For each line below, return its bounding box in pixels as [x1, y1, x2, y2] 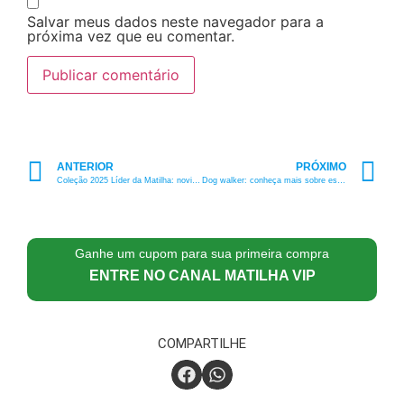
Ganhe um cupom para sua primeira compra [75, 245, 329, 261]
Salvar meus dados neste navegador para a [27, 12, 324, 31]
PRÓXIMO [296, 160, 346, 173]
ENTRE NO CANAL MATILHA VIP [88, 267, 316, 283]
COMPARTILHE [158, 335, 246, 352]
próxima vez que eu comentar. [27, 26, 234, 45]
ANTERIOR [57, 160, 114, 173]
